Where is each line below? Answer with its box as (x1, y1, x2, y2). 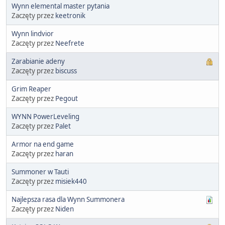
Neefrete (55, 38, 84, 48)
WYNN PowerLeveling (12, 111, 79, 121)
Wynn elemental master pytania (12, 1, 109, 11)
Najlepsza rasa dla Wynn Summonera (12, 194, 125, 204)
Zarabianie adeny (12, 56, 65, 66)
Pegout (55, 93, 78, 103)
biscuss (55, 66, 77, 75)
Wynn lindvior (12, 29, 54, 38)
